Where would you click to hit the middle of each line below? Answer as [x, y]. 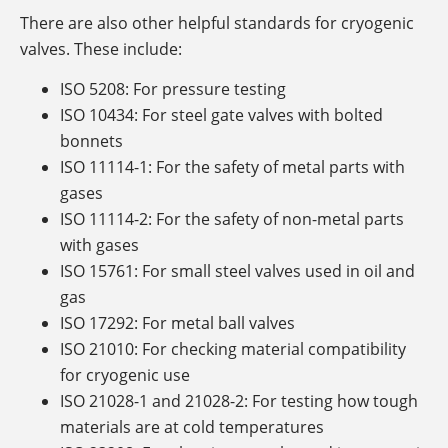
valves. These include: [101, 48]
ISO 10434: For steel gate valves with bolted [221, 115]
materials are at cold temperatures [192, 427]
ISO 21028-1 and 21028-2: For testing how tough [239, 401]
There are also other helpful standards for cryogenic [217, 22]
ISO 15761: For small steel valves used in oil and [237, 271]
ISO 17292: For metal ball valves [177, 323]
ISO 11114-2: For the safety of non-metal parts [232, 219]
